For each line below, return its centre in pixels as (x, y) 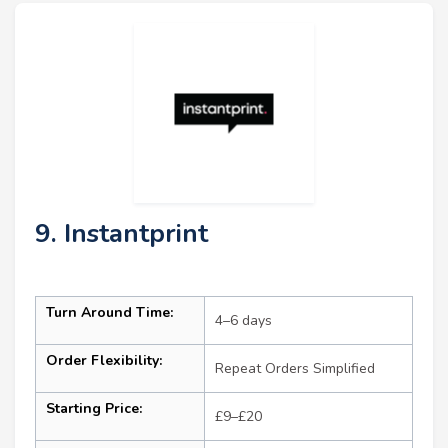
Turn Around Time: (109, 313)
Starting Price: (94, 409)
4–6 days (243, 321)
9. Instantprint (121, 234)
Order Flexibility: (104, 361)
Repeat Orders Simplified (295, 369)
